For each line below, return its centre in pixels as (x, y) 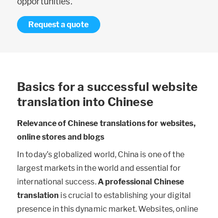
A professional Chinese (141, 182)
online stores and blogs (61, 137)
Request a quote (59, 25)
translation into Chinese (85, 102)
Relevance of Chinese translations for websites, (106, 124)
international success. (57, 182)
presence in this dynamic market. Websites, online (108, 209)
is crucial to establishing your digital (125, 195)
